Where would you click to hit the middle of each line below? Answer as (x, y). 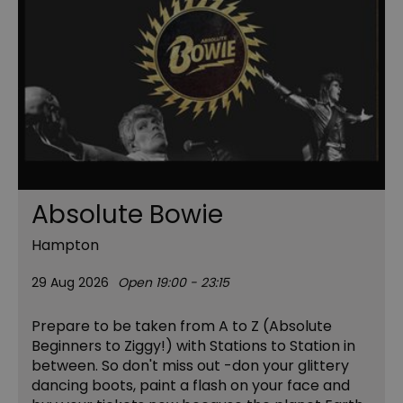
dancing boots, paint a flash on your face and (191, 385)
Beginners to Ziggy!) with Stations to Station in (193, 345)
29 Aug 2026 (70, 282)
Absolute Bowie (127, 214)
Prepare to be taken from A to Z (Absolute (182, 326)
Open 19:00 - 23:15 (174, 282)
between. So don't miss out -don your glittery (190, 365)
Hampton (65, 245)
